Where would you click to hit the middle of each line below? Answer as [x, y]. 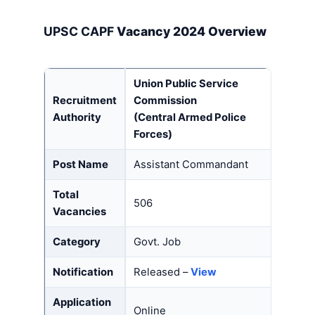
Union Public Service [186, 84]
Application [82, 303]
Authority [77, 118]
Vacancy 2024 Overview [190, 32]
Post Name [81, 165]
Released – [162, 272]
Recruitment [85, 101]
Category [77, 242]
